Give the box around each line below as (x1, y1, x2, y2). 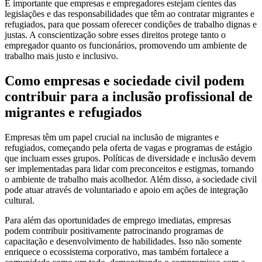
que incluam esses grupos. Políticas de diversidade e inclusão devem (5, 153, 256, 163)
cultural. (5, 195, 35, 205)
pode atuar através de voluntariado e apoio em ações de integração (5, 185, 248, 195)
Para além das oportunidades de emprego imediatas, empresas (5, 215, 231, 225)
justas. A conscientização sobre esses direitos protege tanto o (5, 30, 226, 40)
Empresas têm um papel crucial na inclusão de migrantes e (5, 132, 219, 142)
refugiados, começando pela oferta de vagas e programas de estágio (5, 143, 252, 153)
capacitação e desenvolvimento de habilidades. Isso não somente (5, 236, 242, 246)
